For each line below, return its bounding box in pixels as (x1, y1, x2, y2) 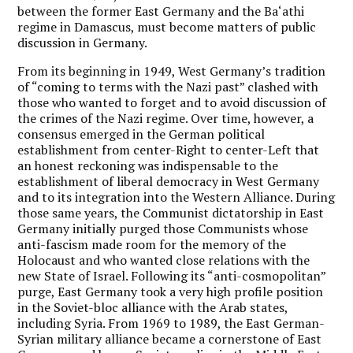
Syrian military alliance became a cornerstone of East (17, 329, 322, 347)
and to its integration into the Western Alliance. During (17, 188, 336, 206)
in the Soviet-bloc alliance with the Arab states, (17, 298, 288, 316)
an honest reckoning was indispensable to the (17, 156, 279, 174)
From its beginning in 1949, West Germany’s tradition (17, 61, 326, 80)
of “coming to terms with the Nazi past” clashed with (17, 77, 319, 95)
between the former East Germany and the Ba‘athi (17, 2, 305, 20)
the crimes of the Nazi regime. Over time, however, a (17, 109, 314, 127)
